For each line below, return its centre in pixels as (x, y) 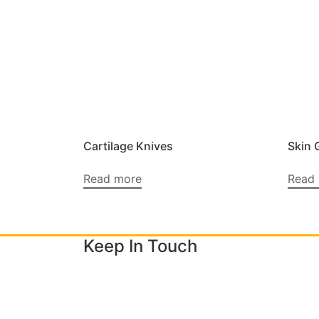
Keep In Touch (140, 246)
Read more (113, 178)
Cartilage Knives (128, 146)
